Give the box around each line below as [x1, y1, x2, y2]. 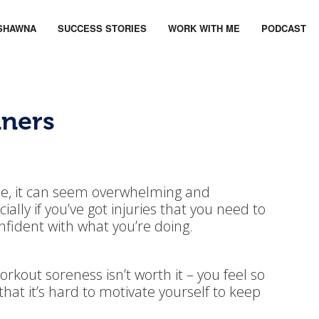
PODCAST [261, 21, 306, 35]
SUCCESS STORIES [58, 21, 147, 35]
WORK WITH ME [168, 21, 240, 35]
